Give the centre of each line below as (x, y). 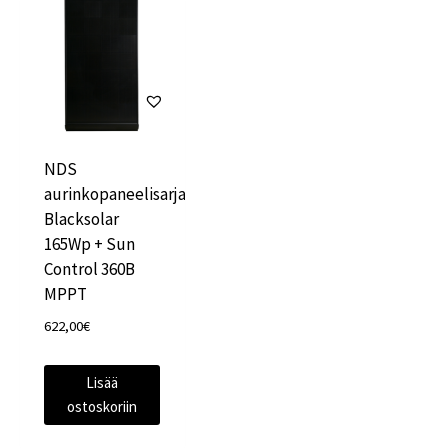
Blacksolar (82, 219)
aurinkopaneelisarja (115, 194)
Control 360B (90, 269)
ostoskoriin (102, 406)
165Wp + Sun (90, 244)
